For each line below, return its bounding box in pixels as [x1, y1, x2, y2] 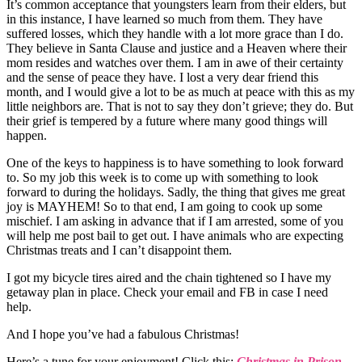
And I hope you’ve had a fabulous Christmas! [6, 326, 239, 341]
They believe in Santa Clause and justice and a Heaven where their [6, 40, 347, 55]
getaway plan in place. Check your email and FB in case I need [6, 284, 328, 299]
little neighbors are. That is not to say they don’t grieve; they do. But [6, 99, 353, 113]
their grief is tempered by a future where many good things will [6, 113, 327, 128]
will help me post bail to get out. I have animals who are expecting [6, 228, 343, 242]
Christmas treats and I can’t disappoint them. [6, 242, 232, 257]
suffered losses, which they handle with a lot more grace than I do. [6, 26, 343, 40]
